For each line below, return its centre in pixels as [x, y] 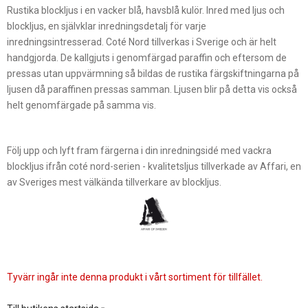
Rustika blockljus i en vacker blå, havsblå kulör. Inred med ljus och [146, 10]
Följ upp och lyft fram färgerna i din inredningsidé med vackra [139, 150]
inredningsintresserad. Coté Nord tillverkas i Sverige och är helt [142, 42]
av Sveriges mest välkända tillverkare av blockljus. [115, 182]
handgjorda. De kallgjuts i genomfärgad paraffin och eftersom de [147, 57]
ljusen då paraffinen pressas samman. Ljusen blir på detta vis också [152, 89]
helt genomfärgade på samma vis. [81, 105]
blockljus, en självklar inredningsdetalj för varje [107, 26]
